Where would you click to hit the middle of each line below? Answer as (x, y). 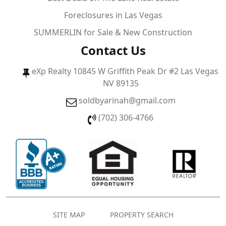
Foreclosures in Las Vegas (113, 15)
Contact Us (113, 50)
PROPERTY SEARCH (142, 215)
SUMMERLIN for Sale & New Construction (113, 33)
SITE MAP (69, 215)
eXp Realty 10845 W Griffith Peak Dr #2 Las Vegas (125, 71)
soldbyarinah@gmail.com (127, 101)
